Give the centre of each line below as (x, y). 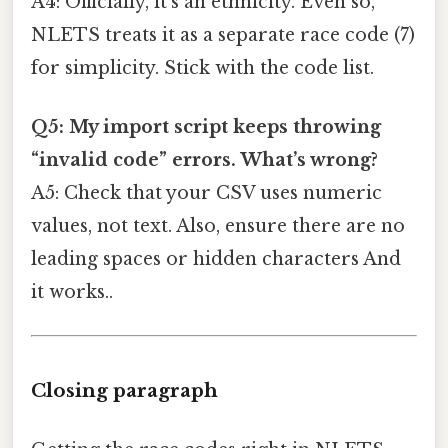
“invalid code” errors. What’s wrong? (204, 159)
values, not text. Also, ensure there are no (218, 225)
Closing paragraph (124, 390)
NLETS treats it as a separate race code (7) (223, 34)
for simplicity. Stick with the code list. (202, 67)
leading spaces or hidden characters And (216, 258)
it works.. (72, 291)
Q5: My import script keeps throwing (206, 126)
